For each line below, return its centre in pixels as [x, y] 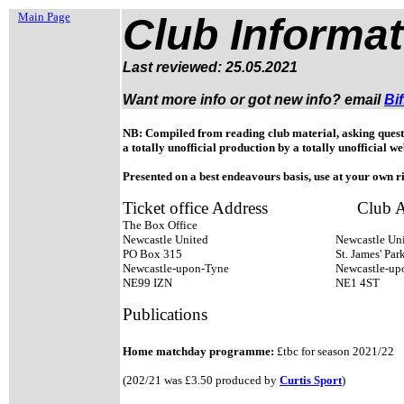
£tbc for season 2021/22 [334, 351]
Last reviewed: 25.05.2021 [210, 67]
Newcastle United [167, 239]
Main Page [44, 17]
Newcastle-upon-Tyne [177, 268]
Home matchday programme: [198, 351]
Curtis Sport [311, 380]
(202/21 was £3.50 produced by [201, 380]
